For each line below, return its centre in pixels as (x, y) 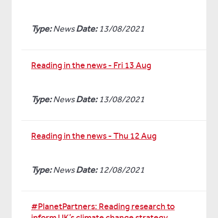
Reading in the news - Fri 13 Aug (91, 65)
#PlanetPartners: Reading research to (103, 206)
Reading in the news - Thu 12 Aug (94, 136)
